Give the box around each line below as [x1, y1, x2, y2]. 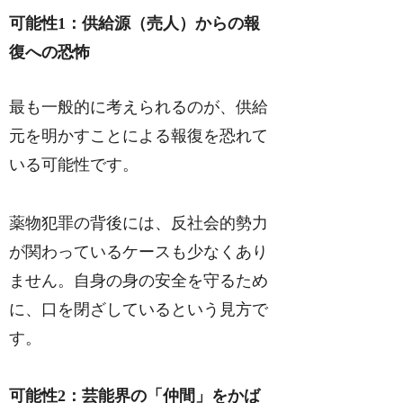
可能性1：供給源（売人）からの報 [9, 14, 261, 33]
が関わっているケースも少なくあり [9, 242, 269, 261]
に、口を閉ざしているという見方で [9, 300, 269, 318]
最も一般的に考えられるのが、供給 [9, 98, 269, 117]
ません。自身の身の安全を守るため [9, 271, 269, 290]
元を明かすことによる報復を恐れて [9, 127, 269, 146]
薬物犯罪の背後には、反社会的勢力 [9, 213, 269, 232]
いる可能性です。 [9, 156, 139, 175]
